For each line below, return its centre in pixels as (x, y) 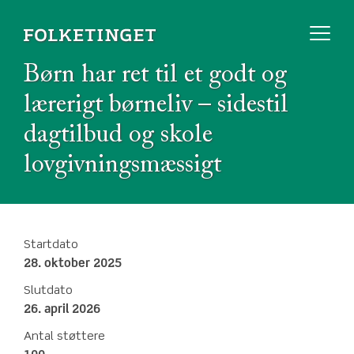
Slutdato (48, 291)
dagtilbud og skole (118, 135)
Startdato (51, 245)
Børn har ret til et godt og (155, 75)
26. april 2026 (62, 310)
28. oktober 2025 (73, 264)
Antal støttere (64, 337)
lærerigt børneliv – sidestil (156, 105)
